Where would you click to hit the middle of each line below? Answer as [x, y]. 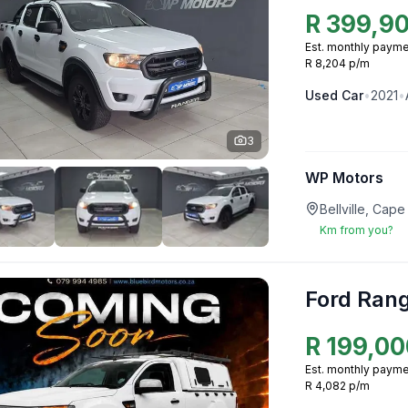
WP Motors [344, 177]
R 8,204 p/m [337, 63]
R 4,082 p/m [337, 385]
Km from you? [357, 230]
